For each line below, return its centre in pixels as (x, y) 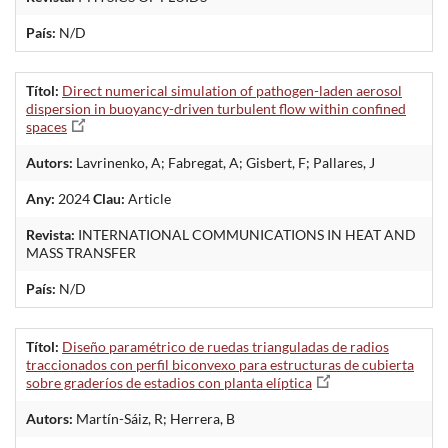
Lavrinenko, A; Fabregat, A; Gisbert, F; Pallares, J (224, 162)
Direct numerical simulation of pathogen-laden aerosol (232, 90)
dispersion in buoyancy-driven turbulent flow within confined (216, 108)
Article (148, 198)
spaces (46, 126)
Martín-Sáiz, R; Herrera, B (154, 418)
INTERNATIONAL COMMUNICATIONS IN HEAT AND (245, 234)
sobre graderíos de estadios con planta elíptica (169, 382)
